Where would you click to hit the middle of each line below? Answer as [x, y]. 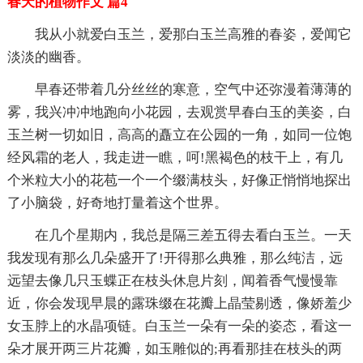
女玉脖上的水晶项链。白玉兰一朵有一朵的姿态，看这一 [179, 326]
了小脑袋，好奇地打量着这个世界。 [117, 203]
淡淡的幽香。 [48, 57]
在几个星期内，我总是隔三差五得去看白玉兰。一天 [193, 235]
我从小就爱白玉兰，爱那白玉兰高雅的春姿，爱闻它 [193, 34]
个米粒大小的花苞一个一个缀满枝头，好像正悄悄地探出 [179, 180]
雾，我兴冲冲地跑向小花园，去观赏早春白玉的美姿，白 [179, 112]
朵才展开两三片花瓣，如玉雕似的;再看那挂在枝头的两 [174, 348]
